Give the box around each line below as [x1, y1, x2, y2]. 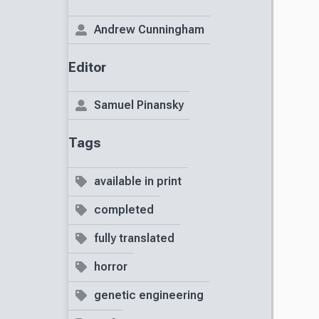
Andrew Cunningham [94, 22, 204, 36]
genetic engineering [94, 288, 204, 303]
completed [94, 203, 154, 217]
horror [94, 260, 127, 274]
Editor [68, 59, 106, 75]
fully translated [94, 231, 174, 246]
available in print [94, 174, 182, 189]
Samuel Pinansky [94, 98, 184, 113]
